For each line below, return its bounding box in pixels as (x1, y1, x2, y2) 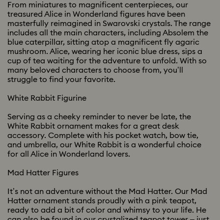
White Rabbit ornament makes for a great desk (7, 122, 179, 130)
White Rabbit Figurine (7, 94, 86, 102)
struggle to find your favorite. (7, 76, 115, 83)
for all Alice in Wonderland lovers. (7, 150, 130, 158)
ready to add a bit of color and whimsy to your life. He (7, 206, 206, 214)
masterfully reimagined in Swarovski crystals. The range (7, 20, 211, 27)
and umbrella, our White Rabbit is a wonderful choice (7, 141, 201, 149)
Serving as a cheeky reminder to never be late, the (7, 113, 191, 121)
